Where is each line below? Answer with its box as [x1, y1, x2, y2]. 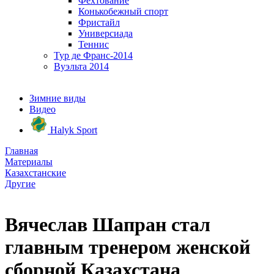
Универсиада [78, 28, 133, 39]
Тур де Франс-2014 [54, 50, 133, 61]
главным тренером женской [5, 236, 250, 259]
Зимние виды [29, 93, 86, 103]
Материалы [5, 157, 53, 167]
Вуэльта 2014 [54, 61, 109, 72]
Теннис [78, 39, 109, 50]
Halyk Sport [48, 125, 97, 135]
